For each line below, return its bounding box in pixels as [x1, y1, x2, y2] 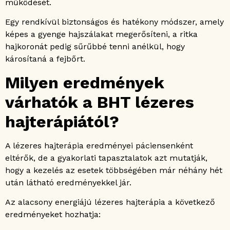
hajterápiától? [5, 111, 119, 131]
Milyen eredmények [5, 72, 164, 92]
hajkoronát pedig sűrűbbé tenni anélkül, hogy [5, 42, 185, 52]
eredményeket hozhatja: [5, 209, 101, 220]
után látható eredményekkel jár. [5, 177, 131, 187]
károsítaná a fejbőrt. [5, 54, 85, 64]
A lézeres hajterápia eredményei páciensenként [5, 140, 193, 150]
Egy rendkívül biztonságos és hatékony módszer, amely [5, 17, 224, 27]
